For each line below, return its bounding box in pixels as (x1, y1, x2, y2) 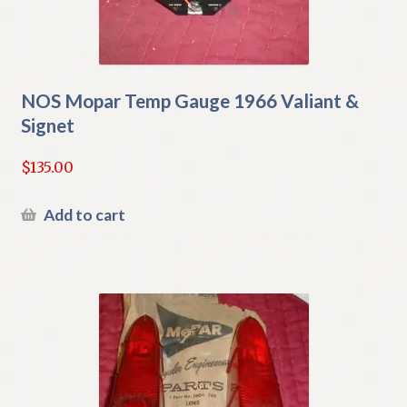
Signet (20, 114, 74, 137)
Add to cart (43, 204, 125, 224)
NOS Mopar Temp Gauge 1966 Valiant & (20, 89, 359, 113)
